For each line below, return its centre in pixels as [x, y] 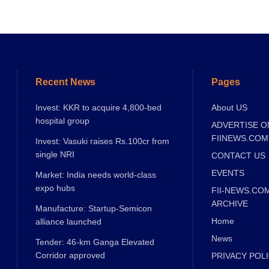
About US [229, 108]
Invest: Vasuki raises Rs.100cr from [102, 141]
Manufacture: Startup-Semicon [94, 209]
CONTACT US [238, 156]
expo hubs [55, 188]
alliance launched [68, 222]
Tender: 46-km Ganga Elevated [95, 242]
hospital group [62, 121]
